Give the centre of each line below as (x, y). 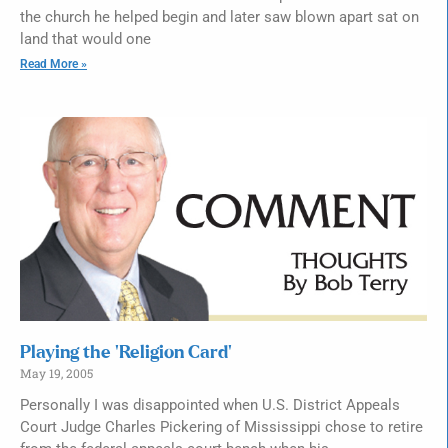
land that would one (85, 39)
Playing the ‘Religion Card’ (126, 352)
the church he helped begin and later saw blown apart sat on (219, 17)
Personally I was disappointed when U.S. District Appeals (210, 404)
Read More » (53, 64)
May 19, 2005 (56, 372)
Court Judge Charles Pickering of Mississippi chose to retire (221, 426)
